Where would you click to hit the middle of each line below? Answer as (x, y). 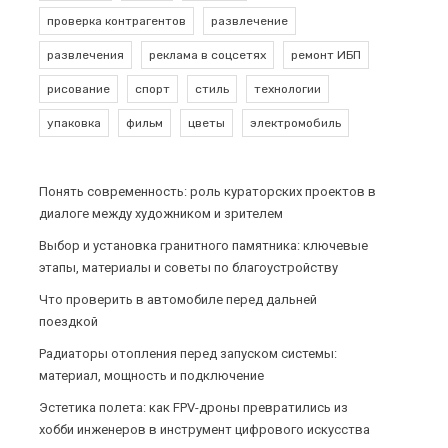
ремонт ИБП (325, 54)
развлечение (249, 20)
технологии (287, 88)
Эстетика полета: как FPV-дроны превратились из (193, 407)
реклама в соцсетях (207, 54)
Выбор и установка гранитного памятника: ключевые (203, 245)
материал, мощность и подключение (151, 375)
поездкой (68, 321)
